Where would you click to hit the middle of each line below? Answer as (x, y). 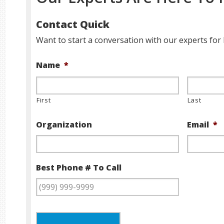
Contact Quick (73, 24)
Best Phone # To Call (79, 167)
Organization (64, 124)
